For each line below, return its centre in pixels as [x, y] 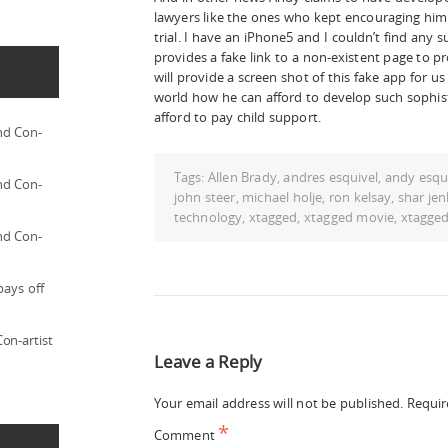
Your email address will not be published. [279, 402]
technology [208, 216]
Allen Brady [242, 176]
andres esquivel [331, 176]
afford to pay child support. [237, 116]
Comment [186, 434]
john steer [205, 196]
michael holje [282, 196]
